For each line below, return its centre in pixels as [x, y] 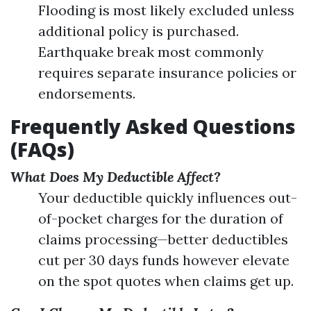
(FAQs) [42, 149]
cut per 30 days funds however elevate [164, 260]
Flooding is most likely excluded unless [166, 10]
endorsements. [87, 93]
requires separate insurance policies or [167, 73]
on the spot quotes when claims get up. [166, 281]
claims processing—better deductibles [163, 239]
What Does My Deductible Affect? [116, 177]
